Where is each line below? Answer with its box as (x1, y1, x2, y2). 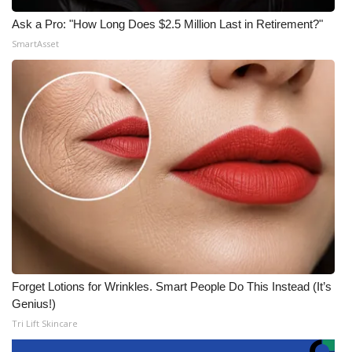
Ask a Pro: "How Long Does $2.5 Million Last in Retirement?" (12, 17, 323, 31)
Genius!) (12, 297, 56, 310)
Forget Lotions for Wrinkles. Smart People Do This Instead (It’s (12, 280, 332, 293)
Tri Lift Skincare (12, 317, 78, 329)
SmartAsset (12, 38, 59, 49)
